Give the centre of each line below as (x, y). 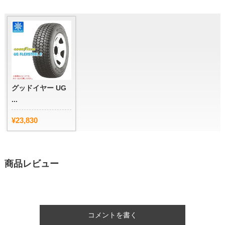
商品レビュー (31, 164)
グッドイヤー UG (39, 88)
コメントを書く (113, 215)
